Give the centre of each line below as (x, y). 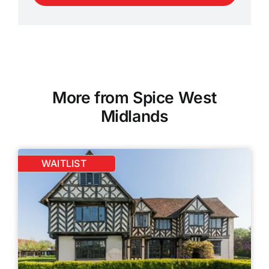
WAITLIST (64, 163)
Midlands (134, 116)
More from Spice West (134, 97)
